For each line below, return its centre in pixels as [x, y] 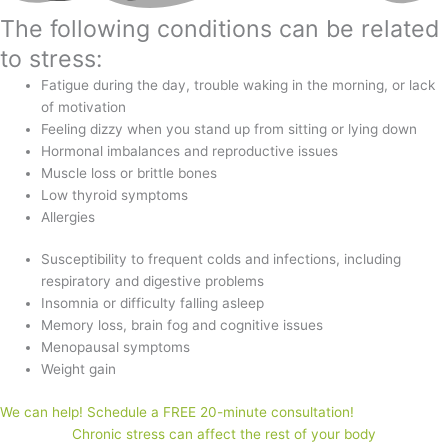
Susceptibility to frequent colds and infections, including [221, 259]
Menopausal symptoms [116, 347]
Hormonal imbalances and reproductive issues [190, 150]
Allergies [68, 216]
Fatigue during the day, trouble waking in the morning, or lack [238, 84]
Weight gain [79, 369]
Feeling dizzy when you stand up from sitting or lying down [229, 128]
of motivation [84, 106]
